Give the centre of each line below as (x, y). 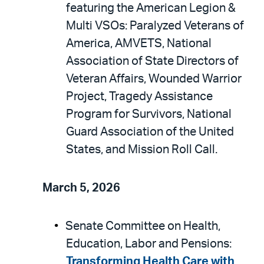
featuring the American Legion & (151, 8)
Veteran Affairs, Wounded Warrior (154, 79)
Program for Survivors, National (149, 114)
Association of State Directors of (152, 61)
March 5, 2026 (81, 188)
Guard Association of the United (150, 132)
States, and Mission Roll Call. (142, 150)
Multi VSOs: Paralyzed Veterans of (155, 26)
